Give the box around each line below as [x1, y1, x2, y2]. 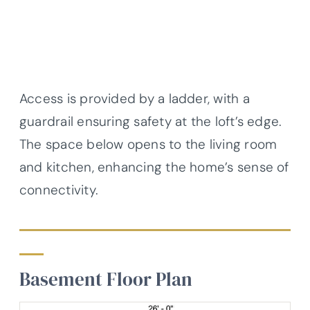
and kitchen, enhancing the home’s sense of [19, 158, 289, 176]
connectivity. [19, 181, 98, 199]
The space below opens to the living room [19, 136, 277, 154]
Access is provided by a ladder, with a [19, 90, 250, 108]
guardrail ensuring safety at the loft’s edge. [19, 113, 282, 131]
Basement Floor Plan [19, 266, 192, 293]
